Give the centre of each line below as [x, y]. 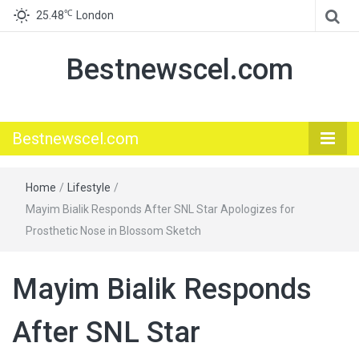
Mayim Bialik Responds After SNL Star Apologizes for [160, 209]
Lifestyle [89, 188]
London [95, 15]
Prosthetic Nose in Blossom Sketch [113, 231]
